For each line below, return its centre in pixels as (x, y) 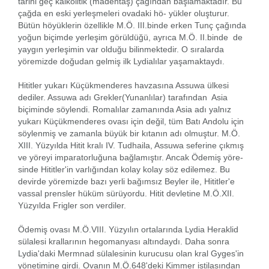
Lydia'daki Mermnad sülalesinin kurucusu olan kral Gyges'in (131, 253)
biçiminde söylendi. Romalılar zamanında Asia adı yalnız (125, 109)
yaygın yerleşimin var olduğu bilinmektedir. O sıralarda (121, 49)
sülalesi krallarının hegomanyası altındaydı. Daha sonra (124, 241)
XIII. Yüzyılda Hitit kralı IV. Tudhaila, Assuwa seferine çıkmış (131, 145)
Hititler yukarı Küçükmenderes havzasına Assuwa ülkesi (123, 85)
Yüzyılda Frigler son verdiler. (72, 205)
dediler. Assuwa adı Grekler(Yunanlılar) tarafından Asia (123, 97)
